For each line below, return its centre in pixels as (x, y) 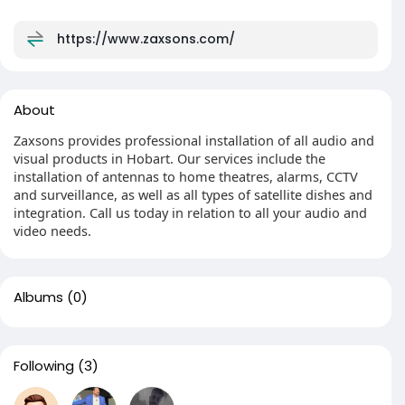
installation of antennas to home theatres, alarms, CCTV (186, 176)
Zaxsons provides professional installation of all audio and (194, 140)
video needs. (52, 231)
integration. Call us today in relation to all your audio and (190, 212)
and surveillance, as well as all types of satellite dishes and (193, 194)
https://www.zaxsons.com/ (146, 38)
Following (44, 366)
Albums (38, 297)
